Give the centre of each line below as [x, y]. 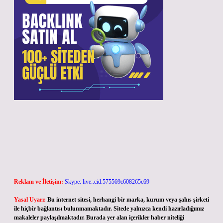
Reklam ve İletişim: [39, 182]
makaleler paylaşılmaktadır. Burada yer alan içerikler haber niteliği [99, 218]
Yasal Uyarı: [30, 200]
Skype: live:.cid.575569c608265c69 [107, 182]
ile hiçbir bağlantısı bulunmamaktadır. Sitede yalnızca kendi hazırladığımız [109, 209]
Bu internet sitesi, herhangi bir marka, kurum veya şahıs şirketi [128, 200]
